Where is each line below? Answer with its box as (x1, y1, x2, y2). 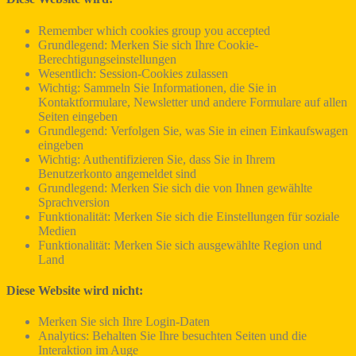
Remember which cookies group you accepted (38, 23, 270, 37)
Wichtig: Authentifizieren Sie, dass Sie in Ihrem (38, 152, 275, 166)
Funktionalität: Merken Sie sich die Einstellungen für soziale (38, 209, 339, 223)
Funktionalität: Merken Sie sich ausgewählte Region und (38, 238, 322, 252)
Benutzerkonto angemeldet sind (38, 166, 196, 180)
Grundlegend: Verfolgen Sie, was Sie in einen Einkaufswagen (38, 123, 348, 137)
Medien (38, 223, 76, 238)
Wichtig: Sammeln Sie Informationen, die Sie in (38, 80, 277, 95)
